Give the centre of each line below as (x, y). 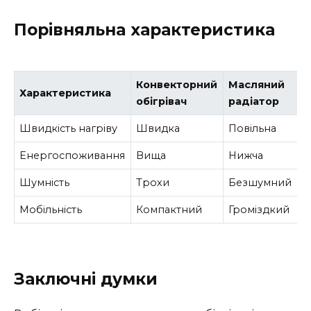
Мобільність (51, 209)
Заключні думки (86, 279)
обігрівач (162, 101)
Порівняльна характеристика (144, 30)
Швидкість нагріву (69, 128)
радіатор (254, 101)
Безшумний (260, 182)
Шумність (45, 182)
